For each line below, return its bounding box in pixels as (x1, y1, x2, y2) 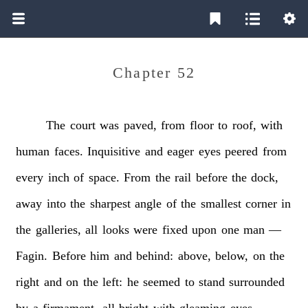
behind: (136, 248, 174, 263)
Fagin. (16, 248, 48, 263)
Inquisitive (87, 144, 141, 158)
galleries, (35, 222, 81, 236)
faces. (54, 144, 83, 158)
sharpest (89, 196, 131, 210)
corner (245, 196, 277, 210)
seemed (143, 274, 181, 289)
